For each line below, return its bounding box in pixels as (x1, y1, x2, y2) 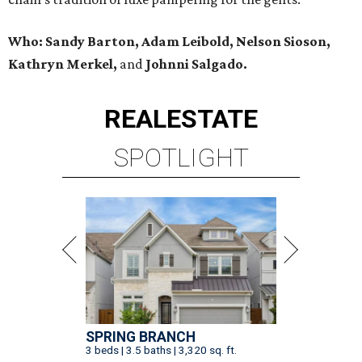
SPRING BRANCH (86, 329, 196, 346)
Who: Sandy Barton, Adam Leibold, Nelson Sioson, (8, 33, 330, 50)
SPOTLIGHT (113, 142, 249, 174)
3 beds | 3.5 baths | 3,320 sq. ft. (86, 343, 237, 357)
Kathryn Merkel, (8, 56, 120, 73)
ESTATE (166, 103, 258, 135)
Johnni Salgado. (145, 56, 247, 73)
